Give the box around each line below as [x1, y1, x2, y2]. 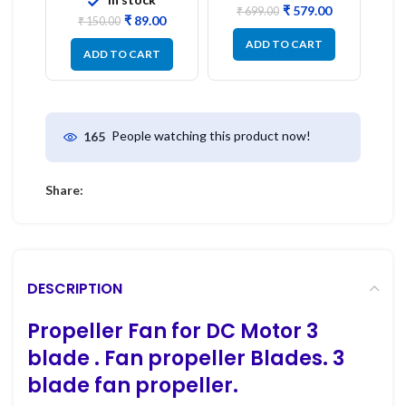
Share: [45, 181, 83, 198]
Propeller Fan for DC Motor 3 [27, 316, 318, 345]
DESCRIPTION [27, 277, 122, 299]
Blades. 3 [250, 343, 344, 372]
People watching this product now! [111, 128, 311, 144]
